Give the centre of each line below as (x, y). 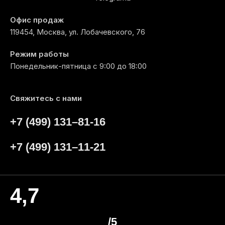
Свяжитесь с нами (46, 98)
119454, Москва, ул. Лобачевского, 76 (78, 32)
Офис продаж (37, 20)
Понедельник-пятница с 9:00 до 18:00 (78, 66)
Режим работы (39, 54)
